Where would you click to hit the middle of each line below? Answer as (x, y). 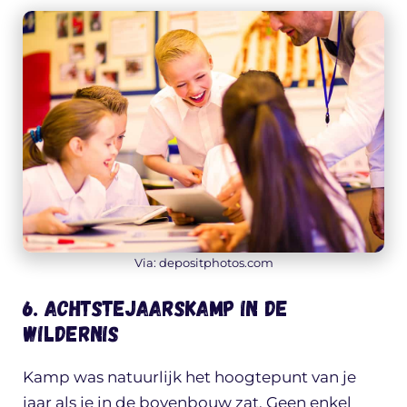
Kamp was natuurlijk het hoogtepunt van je (189, 377)
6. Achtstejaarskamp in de (155, 308)
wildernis (71, 333)
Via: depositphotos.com (203, 262)
